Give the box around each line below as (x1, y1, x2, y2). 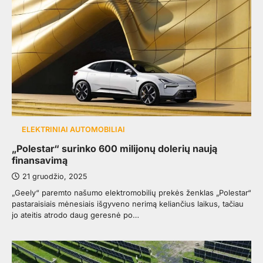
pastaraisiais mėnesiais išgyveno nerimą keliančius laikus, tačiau (12, 199, 244, 209)
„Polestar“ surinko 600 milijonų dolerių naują (12, 143, 217, 155)
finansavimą (12, 154, 68, 167)
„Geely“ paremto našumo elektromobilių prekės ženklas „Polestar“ (12, 188, 251, 198)
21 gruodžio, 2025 (22, 172, 87, 181)
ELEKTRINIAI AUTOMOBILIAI (21, 125, 125, 134)
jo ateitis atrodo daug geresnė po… (12, 210, 139, 220)
